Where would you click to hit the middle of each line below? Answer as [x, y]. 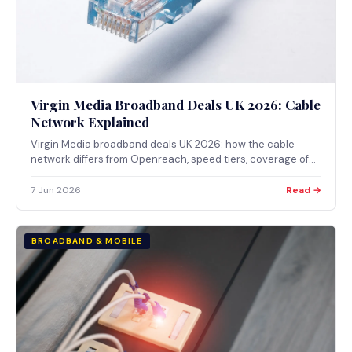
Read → [304, 190]
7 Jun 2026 [56, 190]
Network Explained [90, 121]
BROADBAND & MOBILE [87, 240]
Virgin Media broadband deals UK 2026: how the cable [163, 144]
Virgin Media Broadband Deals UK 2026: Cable [176, 104]
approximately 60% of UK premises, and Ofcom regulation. [172, 174]
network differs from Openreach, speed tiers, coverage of [170, 159]
